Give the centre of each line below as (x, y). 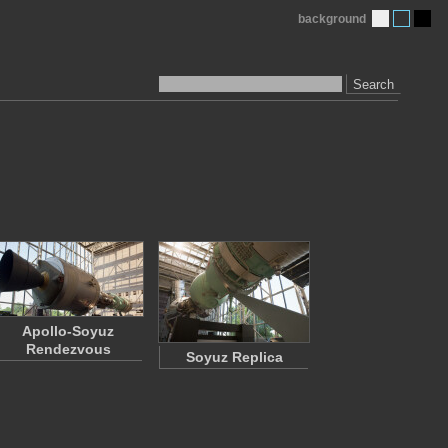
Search (373, 84)
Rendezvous (68, 349)
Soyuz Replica (234, 357)
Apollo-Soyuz (68, 331)
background (332, 19)
